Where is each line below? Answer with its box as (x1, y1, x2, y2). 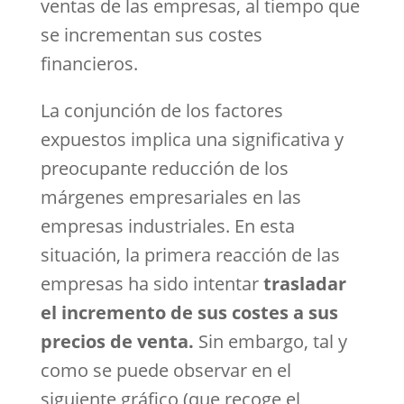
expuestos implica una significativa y (40, 127, 344, 151)
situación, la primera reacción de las (40, 243, 340, 267)
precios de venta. (40, 329, 198, 353)
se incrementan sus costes (40, 23, 262, 47)
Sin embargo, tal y (197, 329, 347, 353)
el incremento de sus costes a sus (40, 300, 338, 325)
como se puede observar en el (40, 358, 291, 382)
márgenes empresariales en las (40, 185, 301, 209)
